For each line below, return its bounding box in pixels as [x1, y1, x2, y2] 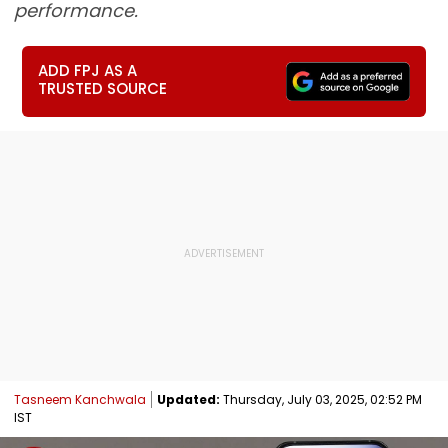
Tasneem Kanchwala [14, 390, 146, 408]
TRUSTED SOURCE [38, 78, 168, 99]
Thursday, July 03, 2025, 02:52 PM [220, 390, 422, 408]
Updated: [157, 390, 220, 408]
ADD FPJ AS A [38, 60, 138, 81]
